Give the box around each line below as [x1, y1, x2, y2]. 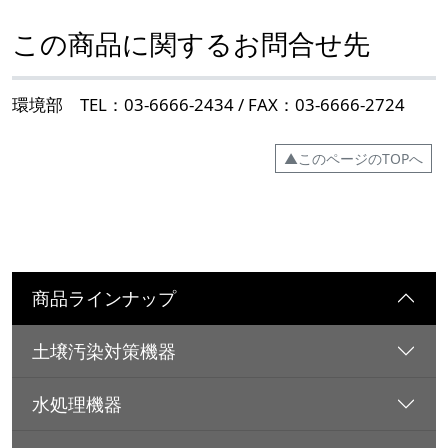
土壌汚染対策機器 [32, 339, 176, 364]
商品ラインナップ [32, 286, 176, 311]
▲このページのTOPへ [284, 149, 423, 169]
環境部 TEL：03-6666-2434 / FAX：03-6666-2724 [12, 93, 405, 117]
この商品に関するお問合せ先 [12, 25, 370, 63]
